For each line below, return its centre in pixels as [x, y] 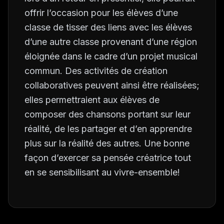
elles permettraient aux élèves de [92, 100]
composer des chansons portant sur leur [107, 114]
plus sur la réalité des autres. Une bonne [107, 143]
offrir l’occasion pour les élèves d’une [101, 13]
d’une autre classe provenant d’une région [111, 42]
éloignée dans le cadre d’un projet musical [111, 56]
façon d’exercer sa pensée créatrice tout [108, 158]
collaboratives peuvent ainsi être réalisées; [112, 85]
